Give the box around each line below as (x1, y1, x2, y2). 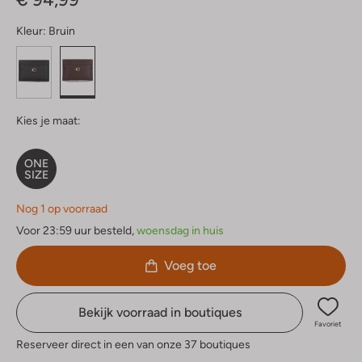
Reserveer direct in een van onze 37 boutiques (16, 338, 250, 351)
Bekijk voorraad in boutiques (78, 305, 242, 321)
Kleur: (16, 24, 46, 38)
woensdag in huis (137, 224, 224, 238)
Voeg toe (164, 258, 217, 274)
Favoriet (314, 320, 341, 329)
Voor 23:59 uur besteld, (16, 224, 134, 238)
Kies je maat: (16, 114, 81, 128)
